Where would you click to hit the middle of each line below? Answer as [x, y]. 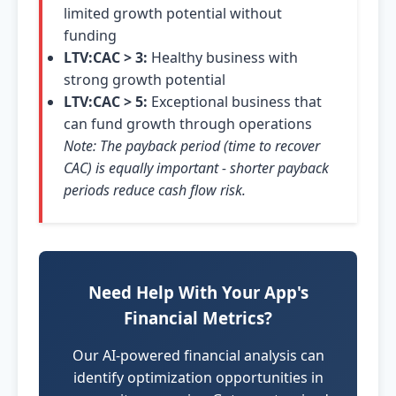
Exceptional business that [235, 102]
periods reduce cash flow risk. [155, 190]
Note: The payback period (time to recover [192, 146]
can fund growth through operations [188, 124]
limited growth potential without [173, 13]
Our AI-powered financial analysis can [198, 355]
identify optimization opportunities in [198, 377]
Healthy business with [223, 57]
